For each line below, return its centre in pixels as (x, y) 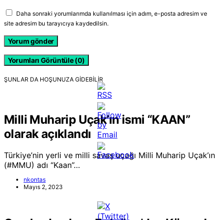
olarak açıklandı (48, 134)
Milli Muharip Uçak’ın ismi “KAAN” (97, 119)
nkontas (35, 180)
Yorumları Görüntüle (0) (46, 60)
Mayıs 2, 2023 (43, 187)
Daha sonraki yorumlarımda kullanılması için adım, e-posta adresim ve (112, 13)
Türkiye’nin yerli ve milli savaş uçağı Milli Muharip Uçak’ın (110, 155)
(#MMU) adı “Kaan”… (42, 165)
